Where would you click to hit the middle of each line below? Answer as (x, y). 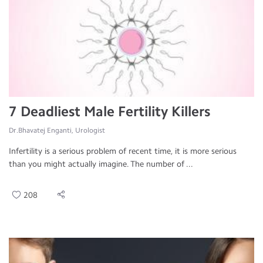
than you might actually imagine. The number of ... (101, 164)
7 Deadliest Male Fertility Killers (109, 111)
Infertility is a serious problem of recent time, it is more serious (123, 151)
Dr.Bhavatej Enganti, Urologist (57, 130)
